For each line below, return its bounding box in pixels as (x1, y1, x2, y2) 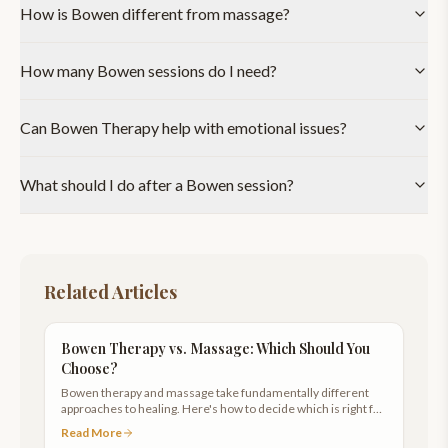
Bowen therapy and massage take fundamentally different (61, 385, 369, 400)
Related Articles (44, 280, 177, 304)
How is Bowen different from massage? (20, 4, 290, 23)
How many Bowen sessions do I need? (20, 61, 277, 80)
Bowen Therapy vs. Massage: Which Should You (61, 339, 370, 358)
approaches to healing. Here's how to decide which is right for (61, 401, 385, 416)
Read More (61, 425, 122, 440)
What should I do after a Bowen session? (20, 175, 294, 194)
